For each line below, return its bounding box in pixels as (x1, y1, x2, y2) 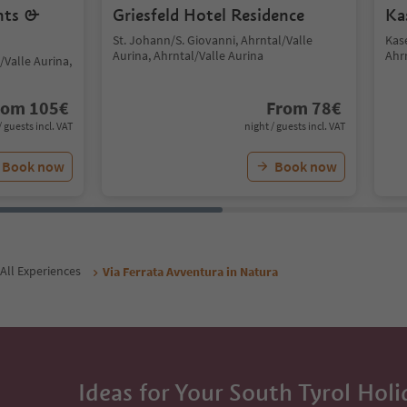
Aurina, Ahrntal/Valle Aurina (113, 47, 263, 64)
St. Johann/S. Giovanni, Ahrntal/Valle (113, 32, 313, 48)
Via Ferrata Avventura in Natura (103, 263, 278, 280)
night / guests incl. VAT (244, 119, 345, 133)
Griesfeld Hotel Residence (113, 5, 304, 25)
